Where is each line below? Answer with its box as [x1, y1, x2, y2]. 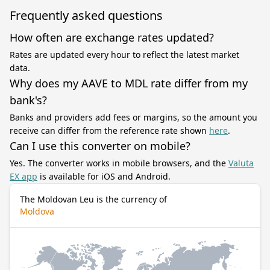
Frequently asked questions [10, 7, 163, 24]
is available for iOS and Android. [37, 171, 171, 182]
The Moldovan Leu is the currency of [20, 193, 167, 205]
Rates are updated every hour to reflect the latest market [10, 49, 239, 60]
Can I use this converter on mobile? [10, 139, 190, 153]
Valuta [228, 157, 254, 169]
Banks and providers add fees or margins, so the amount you [10, 111, 257, 123]
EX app [10, 171, 37, 182]
